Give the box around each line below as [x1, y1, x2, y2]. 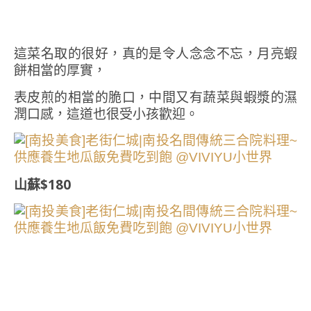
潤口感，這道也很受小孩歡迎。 [14, 105, 199, 123]
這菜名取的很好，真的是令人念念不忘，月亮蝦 [14, 44, 297, 62]
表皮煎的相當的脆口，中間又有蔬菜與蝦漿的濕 [14, 88, 297, 106]
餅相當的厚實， [14, 61, 106, 79]
